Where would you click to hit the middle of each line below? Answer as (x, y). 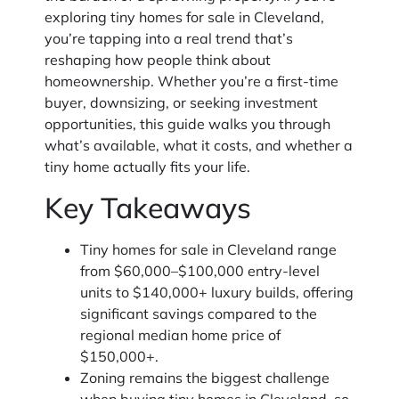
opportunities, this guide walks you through (187, 124)
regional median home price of (180, 334)
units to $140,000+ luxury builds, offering (217, 292)
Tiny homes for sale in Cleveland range (208, 249)
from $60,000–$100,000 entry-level (200, 270)
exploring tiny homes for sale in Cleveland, (184, 17)
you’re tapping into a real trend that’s (169, 39)
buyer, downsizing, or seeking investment (181, 103)
